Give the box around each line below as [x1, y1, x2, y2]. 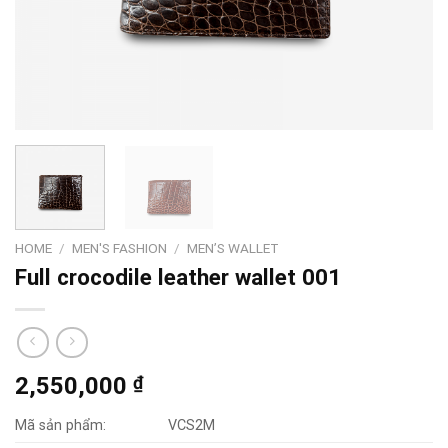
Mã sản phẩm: [15, 417, 106, 435]
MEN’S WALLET [187, 239, 280, 256]
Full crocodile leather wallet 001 [15, 263, 341, 290]
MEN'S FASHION [72, 239, 168, 256]
